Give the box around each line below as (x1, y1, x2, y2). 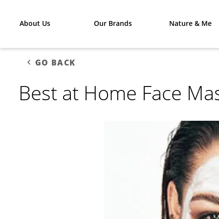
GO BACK (35, 57, 76, 68)
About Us (20, 19, 51, 28)
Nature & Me (169, 19, 212, 28)
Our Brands (93, 19, 132, 28)
